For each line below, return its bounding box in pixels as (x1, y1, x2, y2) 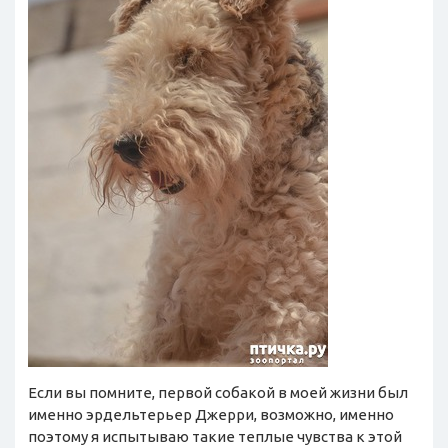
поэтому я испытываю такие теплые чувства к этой (28, 427, 402, 445)
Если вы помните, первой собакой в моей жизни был (28, 383, 408, 401)
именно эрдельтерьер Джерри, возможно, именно (28, 405, 394, 423)
